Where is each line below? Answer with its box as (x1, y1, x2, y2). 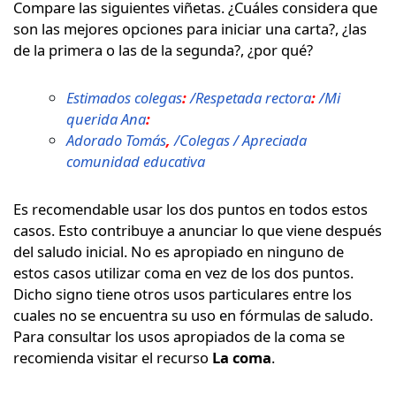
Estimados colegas (66, 87, 182, 108)
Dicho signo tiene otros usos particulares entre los (13, 283, 352, 304)
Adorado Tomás (66, 129, 166, 150)
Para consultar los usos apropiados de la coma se (13, 325, 345, 346)
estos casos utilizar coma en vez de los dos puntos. (13, 262, 354, 283)
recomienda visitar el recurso (13, 346, 212, 368)
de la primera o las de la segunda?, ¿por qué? (13, 39, 313, 60)
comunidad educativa (66, 150, 205, 171)
